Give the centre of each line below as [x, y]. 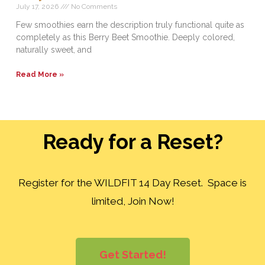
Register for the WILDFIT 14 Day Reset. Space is [132, 183]
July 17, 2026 [38, 6]
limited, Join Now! [132, 201]
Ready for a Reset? [132, 142]
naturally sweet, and [54, 49]
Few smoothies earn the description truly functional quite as [130, 25]
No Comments [93, 6]
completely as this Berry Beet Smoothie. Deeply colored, [126, 37]
